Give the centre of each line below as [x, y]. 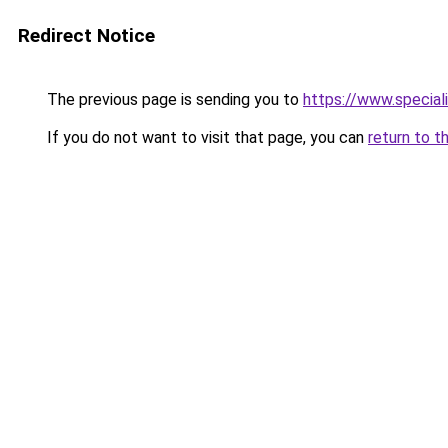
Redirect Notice [86, 35]
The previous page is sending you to [173, 99]
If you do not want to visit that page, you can [205, 137]
